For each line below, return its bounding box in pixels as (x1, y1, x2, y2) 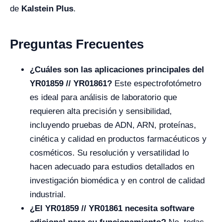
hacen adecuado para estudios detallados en (30, 162, 194, 171)
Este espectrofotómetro (112, 79, 201, 88)
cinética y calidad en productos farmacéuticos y (30, 134, 207, 144)
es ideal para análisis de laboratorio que (30, 93, 177, 102)
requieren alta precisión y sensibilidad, (30, 107, 172, 116)
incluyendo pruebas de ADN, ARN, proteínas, (30, 120, 196, 130)
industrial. (30, 190, 66, 199)
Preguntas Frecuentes (10, 37, 144, 52)
